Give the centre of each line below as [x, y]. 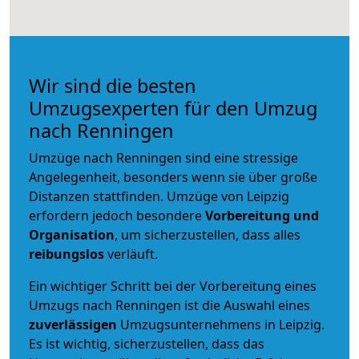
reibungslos [67, 254]
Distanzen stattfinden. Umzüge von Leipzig [159, 196]
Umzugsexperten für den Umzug [173, 108]
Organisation [72, 234]
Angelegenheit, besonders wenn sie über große [173, 177]
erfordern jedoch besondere [117, 215]
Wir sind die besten [113, 85]
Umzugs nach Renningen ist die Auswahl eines [169, 305]
